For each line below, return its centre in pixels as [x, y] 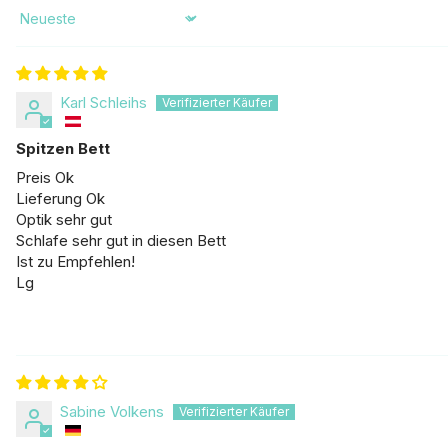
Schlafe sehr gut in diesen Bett [121, 240]
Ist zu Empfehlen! [75, 261]
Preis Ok [45, 177]
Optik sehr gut [64, 219]
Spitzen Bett [63, 148]
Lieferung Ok [60, 198]
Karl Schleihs [103, 102]
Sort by [39, 27]
